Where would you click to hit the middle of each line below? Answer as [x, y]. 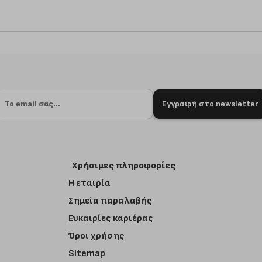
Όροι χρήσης [96, 236]
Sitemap [87, 254]
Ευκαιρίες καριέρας [111, 218]
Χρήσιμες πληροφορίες [123, 166]
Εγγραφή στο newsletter [210, 104]
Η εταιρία [89, 183]
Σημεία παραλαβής [110, 201]
